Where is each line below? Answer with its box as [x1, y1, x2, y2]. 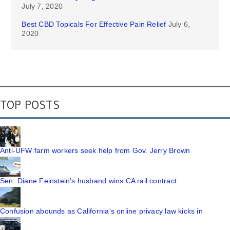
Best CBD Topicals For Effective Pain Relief [22, 20, 166, 28]
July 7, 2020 [22, 2, 63, 10]
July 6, [168, 20, 190, 28]
